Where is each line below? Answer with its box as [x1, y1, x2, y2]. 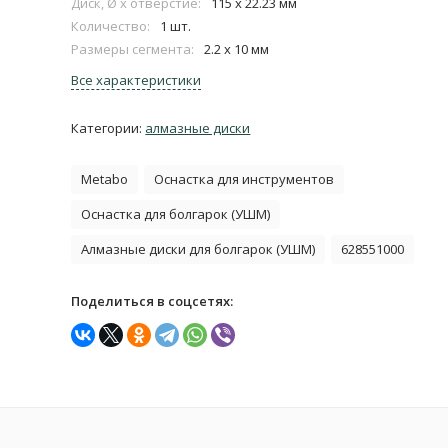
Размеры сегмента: [71, 39, 195, 58]
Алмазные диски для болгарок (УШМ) [81, 239, 316, 258]
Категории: [71, 118, 146, 137]
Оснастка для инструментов [154, 169, 335, 188]
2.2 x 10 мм [204, 39, 270, 58]
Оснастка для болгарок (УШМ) [81, 204, 271, 223]
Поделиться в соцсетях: [71, 291, 234, 310]
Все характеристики [71, 70, 202, 89]
